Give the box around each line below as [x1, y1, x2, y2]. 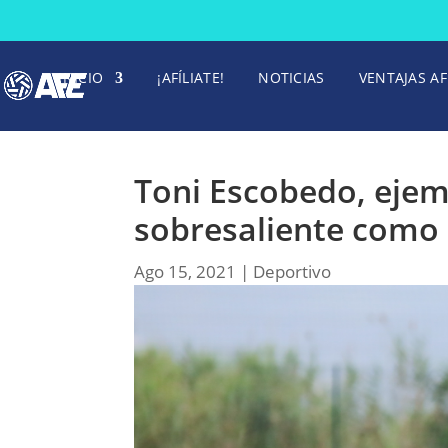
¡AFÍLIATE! [157, 68, 225, 87]
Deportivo [253, 259, 332, 283]
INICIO [58, 68, 104, 87]
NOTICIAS [258, 68, 325, 87]
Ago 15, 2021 [134, 259, 237, 283]
